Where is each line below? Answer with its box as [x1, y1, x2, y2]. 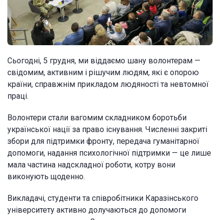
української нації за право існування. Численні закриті [7, 124, 207, 134]
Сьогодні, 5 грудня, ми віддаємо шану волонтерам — [7, 55, 200, 65]
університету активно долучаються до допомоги [7, 205, 186, 215]
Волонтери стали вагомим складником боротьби [7, 112, 187, 122]
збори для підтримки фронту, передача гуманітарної [7, 136, 199, 146]
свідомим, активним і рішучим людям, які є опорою [7, 67, 199, 77]
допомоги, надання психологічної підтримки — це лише [7, 148, 211, 158]
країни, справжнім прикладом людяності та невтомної [7, 79, 209, 89]
